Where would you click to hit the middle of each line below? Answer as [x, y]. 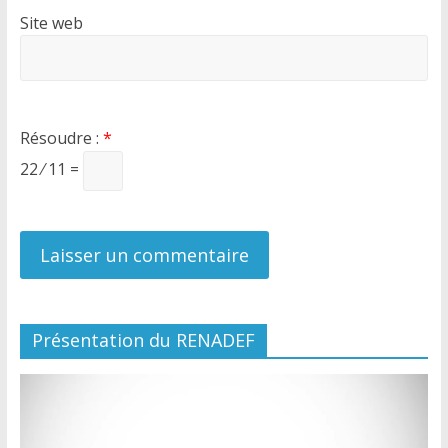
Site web [51, 23]
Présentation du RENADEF [143, 340]
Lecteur [43, 383]
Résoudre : [61, 138]
